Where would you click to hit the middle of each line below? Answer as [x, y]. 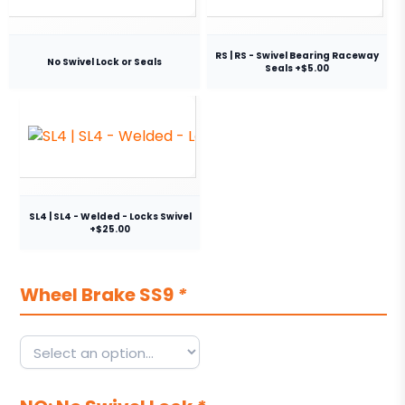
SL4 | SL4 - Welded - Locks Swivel [110, 216]
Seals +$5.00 [297, 68]
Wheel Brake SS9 [99, 295]
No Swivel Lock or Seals [104, 61]
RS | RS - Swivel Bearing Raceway [297, 55]
